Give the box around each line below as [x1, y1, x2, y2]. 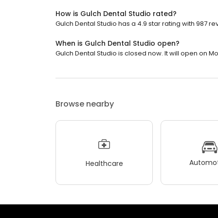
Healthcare [85, 158, 123, 168]
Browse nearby [55, 98, 114, 109]
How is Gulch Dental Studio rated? [55, 9, 177, 18]
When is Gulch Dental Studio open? [55, 38, 180, 48]
